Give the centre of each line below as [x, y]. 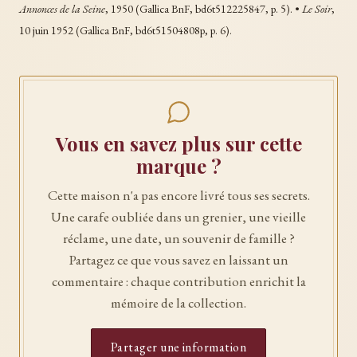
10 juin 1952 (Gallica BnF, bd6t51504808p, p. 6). [126, 30]
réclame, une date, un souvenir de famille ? [178, 238]
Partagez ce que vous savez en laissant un [178, 259]
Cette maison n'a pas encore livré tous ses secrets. [178, 195]
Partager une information [178, 347]
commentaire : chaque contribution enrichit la [178, 281]
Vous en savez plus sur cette [178, 143]
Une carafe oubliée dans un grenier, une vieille [178, 216]
